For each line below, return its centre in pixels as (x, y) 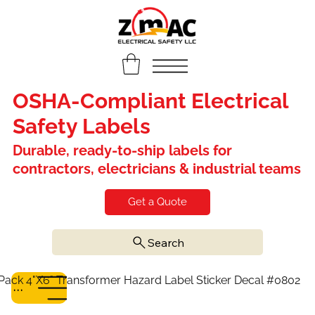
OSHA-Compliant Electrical (150, 101)
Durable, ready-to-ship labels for (122, 150)
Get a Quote (157, 202)
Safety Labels (84, 126)
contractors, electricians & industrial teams (156, 168)
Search (166, 242)
